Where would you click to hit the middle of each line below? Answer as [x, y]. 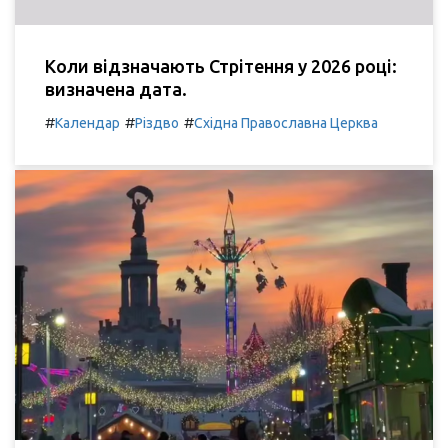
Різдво [157, 122]
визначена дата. [116, 88]
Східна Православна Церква [286, 122]
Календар [87, 122]
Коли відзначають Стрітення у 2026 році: [221, 65]
